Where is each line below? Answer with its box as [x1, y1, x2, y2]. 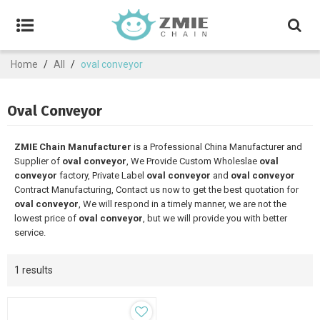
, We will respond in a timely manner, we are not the [79, 199, 286, 209]
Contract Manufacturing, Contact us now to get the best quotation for [14, 184, 299, 195]
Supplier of [14, 156, 62, 166]
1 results [14, 264, 53, 276]
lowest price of [14, 213, 79, 224]
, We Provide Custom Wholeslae [126, 156, 259, 166]
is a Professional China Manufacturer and [131, 141, 302, 152]
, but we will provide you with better [143, 213, 287, 224]
